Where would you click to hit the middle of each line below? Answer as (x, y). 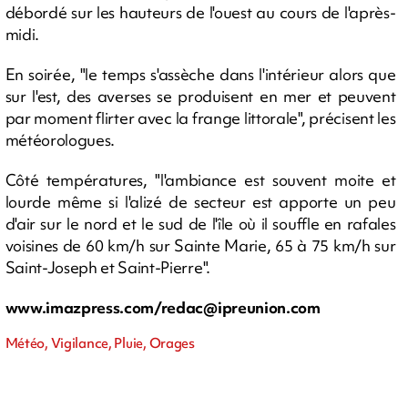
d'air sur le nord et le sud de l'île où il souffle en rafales (200, 223)
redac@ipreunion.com (240, 307)
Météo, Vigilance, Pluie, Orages (100, 343)
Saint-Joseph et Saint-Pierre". (107, 267)
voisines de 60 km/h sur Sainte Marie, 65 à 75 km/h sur (200, 245)
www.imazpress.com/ (83, 307)
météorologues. (60, 139)
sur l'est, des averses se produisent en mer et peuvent (200, 96)
